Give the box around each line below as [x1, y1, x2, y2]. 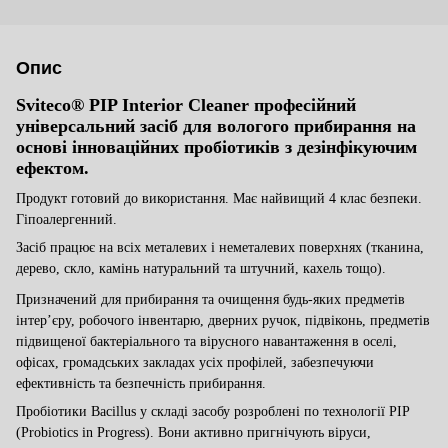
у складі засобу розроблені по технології [136, 403, 389, 419]
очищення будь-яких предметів [218, 291, 405, 307]
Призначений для [16, 291, 125, 307]
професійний [254, 94, 356, 115]
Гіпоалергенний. [16, 212, 117, 228]
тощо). [342, 261, 386, 277]
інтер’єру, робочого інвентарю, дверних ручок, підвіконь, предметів [16, 312, 430, 328]
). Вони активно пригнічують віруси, [145, 424, 371, 440]
